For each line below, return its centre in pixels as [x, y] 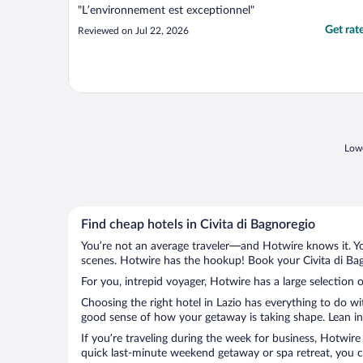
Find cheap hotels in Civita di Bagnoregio [198, 225]
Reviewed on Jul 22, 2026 [133, 31]
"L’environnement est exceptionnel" [166, 11]
